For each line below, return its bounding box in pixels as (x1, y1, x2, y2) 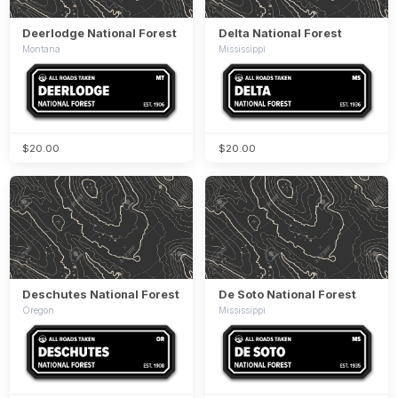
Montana (22, 43, 61, 54)
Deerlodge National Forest (22, 25, 178, 40)
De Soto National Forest (218, 286, 356, 301)
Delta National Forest (218, 25, 342, 40)
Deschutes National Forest (22, 286, 180, 301)
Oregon (22, 304, 55, 315)
